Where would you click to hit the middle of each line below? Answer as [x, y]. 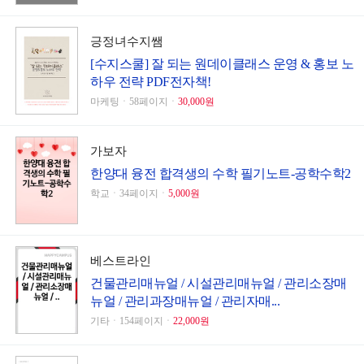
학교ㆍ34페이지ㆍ [129, 194]
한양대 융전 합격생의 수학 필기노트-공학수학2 [221, 174]
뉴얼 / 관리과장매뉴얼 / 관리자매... [185, 301]
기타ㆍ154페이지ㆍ [132, 321]
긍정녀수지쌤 [127, 42]
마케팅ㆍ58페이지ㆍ [134, 102]
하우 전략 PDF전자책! [151, 82]
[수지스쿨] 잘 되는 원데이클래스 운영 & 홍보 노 [222, 64]
